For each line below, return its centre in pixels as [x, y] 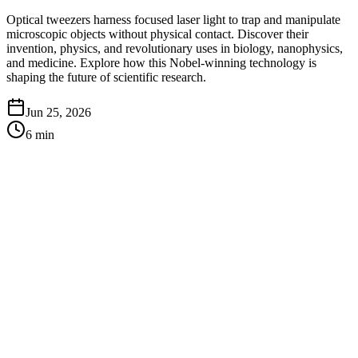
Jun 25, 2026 [58, 112]
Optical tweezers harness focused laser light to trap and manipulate [173, 19]
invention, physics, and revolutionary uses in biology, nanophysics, [175, 48]
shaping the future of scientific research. [106, 77]
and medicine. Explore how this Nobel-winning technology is [161, 62]
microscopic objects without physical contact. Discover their [157, 34]
